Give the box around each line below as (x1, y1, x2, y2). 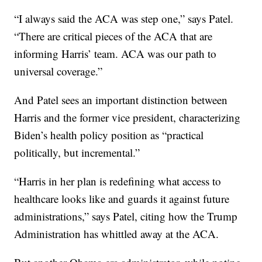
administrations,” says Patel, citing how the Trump (14, 209, 238, 223)
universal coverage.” (14, 64, 103, 78)
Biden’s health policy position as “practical (14, 127, 204, 142)
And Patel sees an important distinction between (14, 92, 228, 107)
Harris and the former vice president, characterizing (14, 110, 241, 125)
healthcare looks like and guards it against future (14, 191, 230, 206)
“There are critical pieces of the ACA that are (14, 29, 213, 43)
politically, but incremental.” (14, 145, 140, 160)
